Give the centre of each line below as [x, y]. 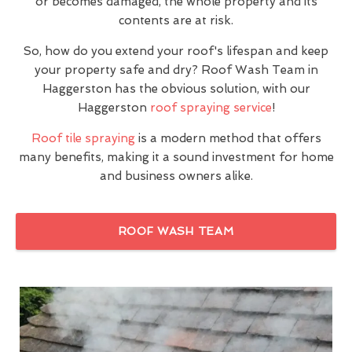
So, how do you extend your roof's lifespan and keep [176, 51]
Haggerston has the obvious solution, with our [176, 88]
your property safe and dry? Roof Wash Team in [176, 70]
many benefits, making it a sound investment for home [176, 157]
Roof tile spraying [83, 138]
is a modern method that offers [228, 138]
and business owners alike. [176, 176]
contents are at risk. [176, 20]
